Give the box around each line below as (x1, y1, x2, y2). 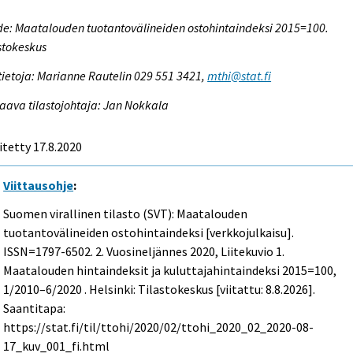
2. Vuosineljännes (95, 243, 188, 260)
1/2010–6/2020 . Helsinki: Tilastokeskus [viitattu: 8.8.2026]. (3, 281, 316, 298)
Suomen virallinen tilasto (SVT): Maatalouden (3, 206, 248, 222)
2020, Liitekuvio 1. (188, 243, 285, 260)
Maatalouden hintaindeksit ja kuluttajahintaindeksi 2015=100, (3, 262, 337, 279)
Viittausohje (3, 176, 74, 193)
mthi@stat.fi (207, 67, 272, 84)
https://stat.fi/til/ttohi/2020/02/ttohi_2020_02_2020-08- (3, 319, 314, 336)
